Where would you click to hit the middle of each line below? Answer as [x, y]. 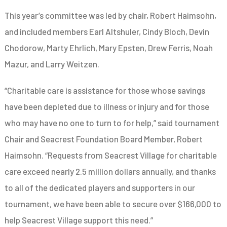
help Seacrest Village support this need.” [79, 220]
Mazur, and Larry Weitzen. [52, 64]
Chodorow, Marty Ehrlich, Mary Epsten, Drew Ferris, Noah [109, 47]
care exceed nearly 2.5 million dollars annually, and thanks [110, 171]
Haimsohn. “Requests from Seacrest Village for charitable [111, 155]
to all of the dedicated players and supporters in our [100, 187]
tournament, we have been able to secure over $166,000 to [113, 203]
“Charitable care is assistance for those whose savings [105, 90]
